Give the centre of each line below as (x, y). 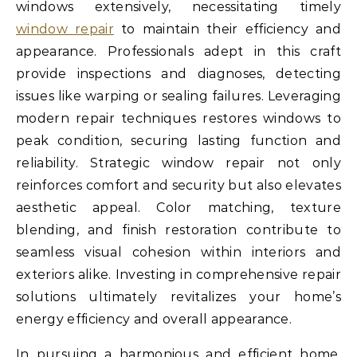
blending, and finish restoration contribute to (178, 230)
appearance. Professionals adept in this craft (178, 52)
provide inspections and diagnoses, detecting (178, 74)
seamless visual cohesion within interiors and (178, 253)
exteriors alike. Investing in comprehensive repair (178, 275)
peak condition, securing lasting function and (178, 141)
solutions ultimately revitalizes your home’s (178, 297)
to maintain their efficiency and (227, 29)
